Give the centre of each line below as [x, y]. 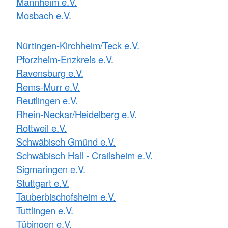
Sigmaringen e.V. [51, 169]
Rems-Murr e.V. [48, 86]
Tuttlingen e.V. [45, 210]
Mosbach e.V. [44, 15]
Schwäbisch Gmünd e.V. [66, 141]
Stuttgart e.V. [43, 182]
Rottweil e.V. [41, 127]
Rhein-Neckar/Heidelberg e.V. [77, 114]
